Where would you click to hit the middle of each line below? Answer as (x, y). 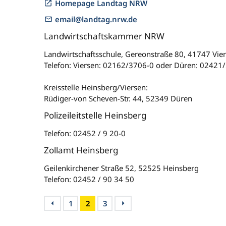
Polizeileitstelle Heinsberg (95, 115)
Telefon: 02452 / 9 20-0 (85, 133)
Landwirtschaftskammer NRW (104, 36)
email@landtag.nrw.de (96, 19)
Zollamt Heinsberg (81, 150)
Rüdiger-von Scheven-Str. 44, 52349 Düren (118, 98)
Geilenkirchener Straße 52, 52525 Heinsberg (121, 168)
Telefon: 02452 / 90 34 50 (89, 179)
